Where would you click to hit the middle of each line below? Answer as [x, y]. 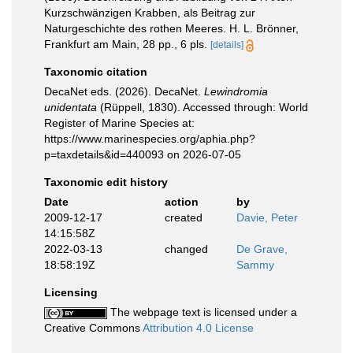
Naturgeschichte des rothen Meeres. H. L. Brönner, [171, 28]
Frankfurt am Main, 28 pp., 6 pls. [127, 44]
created [183, 217]
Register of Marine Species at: [119, 123]
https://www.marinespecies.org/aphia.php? [150, 139]
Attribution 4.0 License [198, 328]
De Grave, [262, 249]
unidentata [71, 107]
